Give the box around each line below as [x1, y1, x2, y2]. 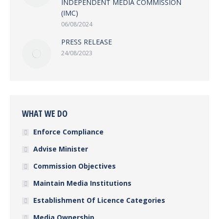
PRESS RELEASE [61, 37, 112, 47]
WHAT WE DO [22, 108, 67, 120]
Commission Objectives [33, 161, 116, 171]
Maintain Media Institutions [33, 178, 131, 188]
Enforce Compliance [33, 127, 104, 137]
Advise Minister [33, 144, 88, 154]
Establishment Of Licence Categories [33, 196, 165, 205]
